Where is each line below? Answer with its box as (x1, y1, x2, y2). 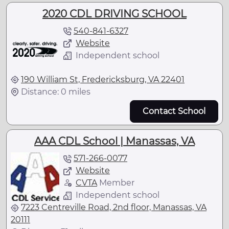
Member (97, 177, 134, 188)
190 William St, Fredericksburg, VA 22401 (21, 74, 185, 84)
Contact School (143, 106, 205, 116)
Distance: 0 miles (21, 86, 90, 97)
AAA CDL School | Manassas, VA (34, 134, 195, 147)
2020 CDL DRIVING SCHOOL (42, 7, 187, 20)
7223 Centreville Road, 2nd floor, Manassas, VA (21, 202, 207, 212)
